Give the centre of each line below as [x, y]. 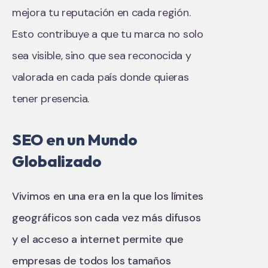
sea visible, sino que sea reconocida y [102, 55]
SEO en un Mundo [75, 139]
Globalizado [57, 161]
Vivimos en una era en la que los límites [108, 196]
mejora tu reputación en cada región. [101, 12]
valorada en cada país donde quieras [100, 77]
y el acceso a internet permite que [98, 239]
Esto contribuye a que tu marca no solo [108, 34]
